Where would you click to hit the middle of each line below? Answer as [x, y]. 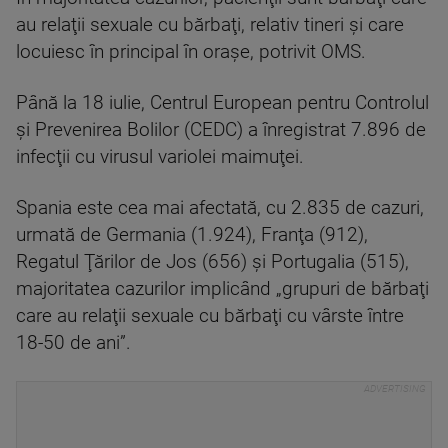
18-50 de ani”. [73, 343]
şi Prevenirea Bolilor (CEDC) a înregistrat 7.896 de [221, 130]
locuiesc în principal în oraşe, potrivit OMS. [191, 52]
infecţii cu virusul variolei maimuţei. [160, 157]
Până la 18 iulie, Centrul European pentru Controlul [222, 103]
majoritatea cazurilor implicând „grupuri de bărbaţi [222, 289]
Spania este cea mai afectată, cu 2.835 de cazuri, [220, 208]
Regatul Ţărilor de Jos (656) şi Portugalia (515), [212, 262]
